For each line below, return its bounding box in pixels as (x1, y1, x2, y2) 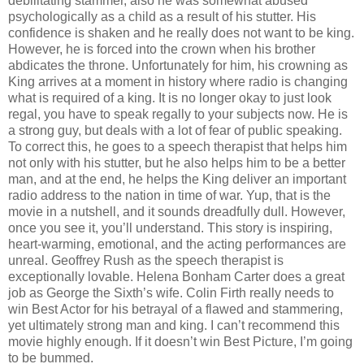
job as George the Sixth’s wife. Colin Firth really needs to (8, 286, 334, 301)
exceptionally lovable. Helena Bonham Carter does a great (8, 270, 344, 284)
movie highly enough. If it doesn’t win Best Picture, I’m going (8, 335, 353, 349)
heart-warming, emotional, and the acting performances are (8, 237, 346, 252)
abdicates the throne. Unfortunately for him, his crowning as (8, 58, 348, 73)
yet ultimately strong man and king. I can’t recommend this (8, 318, 340, 333)
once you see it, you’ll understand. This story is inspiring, (8, 221, 332, 236)
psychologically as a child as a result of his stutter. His (8, 10, 316, 24)
